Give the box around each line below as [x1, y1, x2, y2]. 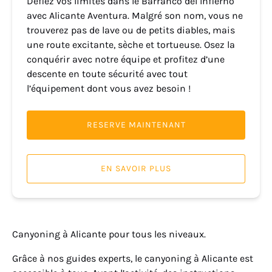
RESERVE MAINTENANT [86, 120, 186, 130]
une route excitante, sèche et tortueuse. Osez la [27, 39, 235, 50]
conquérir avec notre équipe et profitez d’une [27, 53, 225, 65]
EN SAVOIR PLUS [101, 163, 171, 174]
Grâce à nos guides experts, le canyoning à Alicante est [12, 253, 253, 264]
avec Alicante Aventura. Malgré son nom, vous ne [27, 10, 243, 21]
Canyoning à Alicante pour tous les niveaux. [12, 228, 206, 240]
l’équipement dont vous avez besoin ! [27, 83, 191, 94]
